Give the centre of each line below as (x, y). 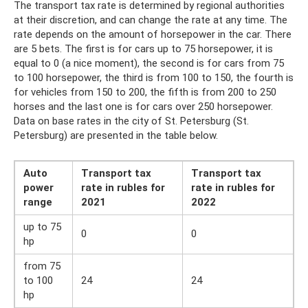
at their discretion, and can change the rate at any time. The (151, 20)
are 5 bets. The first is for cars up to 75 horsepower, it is (143, 49)
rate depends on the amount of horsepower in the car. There (153, 34)
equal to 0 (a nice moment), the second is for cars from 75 (149, 63)
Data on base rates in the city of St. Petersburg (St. (131, 121)
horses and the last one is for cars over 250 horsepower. (143, 107)
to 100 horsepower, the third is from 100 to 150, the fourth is (154, 78)
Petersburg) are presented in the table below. (116, 135)
